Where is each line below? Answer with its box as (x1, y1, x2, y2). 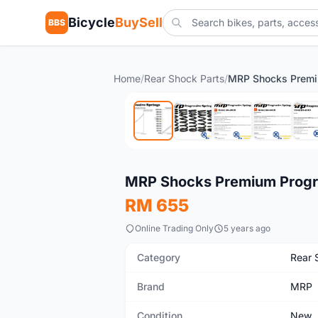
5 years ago (224, 223, 270, 234)
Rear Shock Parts (144, 72, 224, 84)
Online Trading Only (135, 223, 214, 234)
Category (137, 251, 180, 263)
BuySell (115, 15, 163, 30)
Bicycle (68, 15, 115, 30)
